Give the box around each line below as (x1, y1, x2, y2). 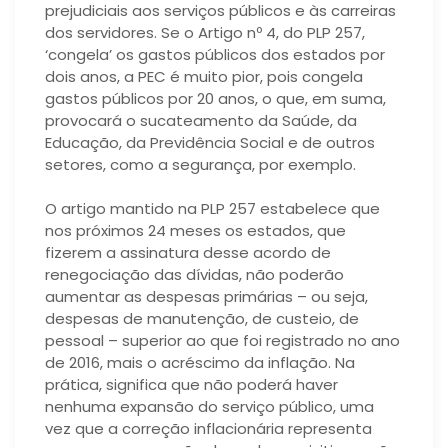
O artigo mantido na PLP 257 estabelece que (45, 198, 380, 220)
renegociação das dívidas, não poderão (45, 264, 344, 286)
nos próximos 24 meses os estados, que (45, 220, 346, 242)
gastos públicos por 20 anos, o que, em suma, (45, 87, 386, 109)
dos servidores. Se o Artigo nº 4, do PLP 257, (45, 21, 365, 43)
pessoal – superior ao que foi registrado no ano (45, 330, 400, 352)
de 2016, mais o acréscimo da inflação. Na (45, 352, 355, 374)
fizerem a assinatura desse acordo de (45, 242, 331, 264)
